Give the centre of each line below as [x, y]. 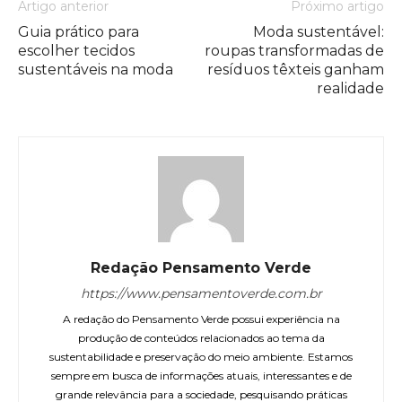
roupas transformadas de [294, 51]
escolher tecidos [76, 51]
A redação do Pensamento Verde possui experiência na [201, 319]
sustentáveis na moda [96, 70]
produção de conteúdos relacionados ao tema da [201, 338]
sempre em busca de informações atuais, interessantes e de [201, 376]
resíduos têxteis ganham [296, 70]
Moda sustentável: [319, 32]
